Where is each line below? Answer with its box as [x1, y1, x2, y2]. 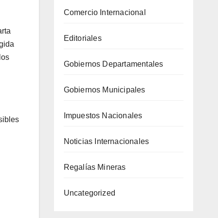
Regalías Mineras [63, 163, 126, 171]
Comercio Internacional [63, 8, 146, 17]
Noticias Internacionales [63, 137, 149, 145]
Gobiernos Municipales [63, 85, 145, 94]
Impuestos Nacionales [63, 111, 143, 120]
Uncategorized [63, 188, 116, 197]
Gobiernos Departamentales [63, 59, 163, 68]
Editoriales [63, 34, 102, 42]
